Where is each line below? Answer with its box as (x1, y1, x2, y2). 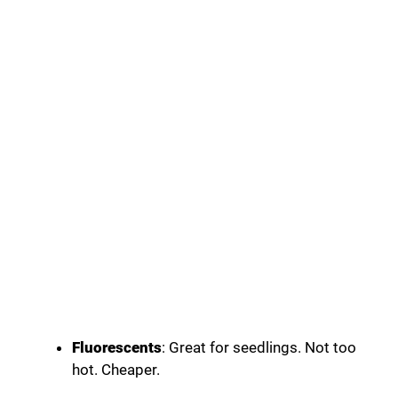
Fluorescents (72, 338, 162, 357)
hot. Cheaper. (72, 361, 160, 379)
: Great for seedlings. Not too (162, 338, 356, 357)
